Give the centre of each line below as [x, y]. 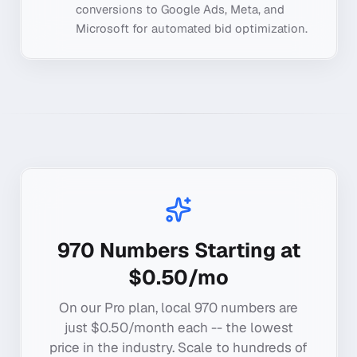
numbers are [258, 307]
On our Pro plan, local [127, 307]
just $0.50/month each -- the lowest [178, 327]
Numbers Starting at [197, 251]
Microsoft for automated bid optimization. [191, 28]
